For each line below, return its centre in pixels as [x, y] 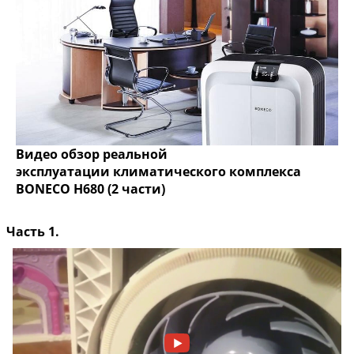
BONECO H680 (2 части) [90, 189]
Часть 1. [33, 232]
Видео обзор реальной [92, 154]
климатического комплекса [207, 172]
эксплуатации [64, 172]
